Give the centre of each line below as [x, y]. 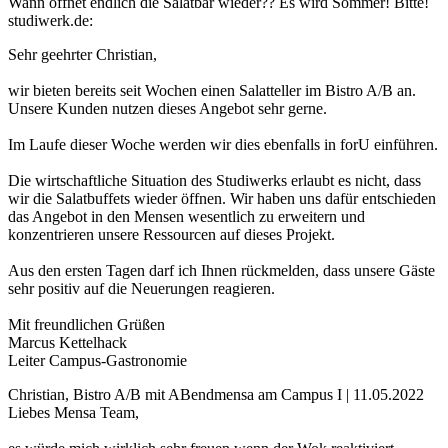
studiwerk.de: [50, 21]
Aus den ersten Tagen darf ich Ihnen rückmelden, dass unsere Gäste [221, 271]
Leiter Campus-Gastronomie [97, 361]
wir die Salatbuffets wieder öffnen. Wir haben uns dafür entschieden [222, 199]
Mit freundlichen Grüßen [86, 325]
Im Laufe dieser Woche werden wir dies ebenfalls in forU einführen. [223, 145]
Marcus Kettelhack [67, 343]
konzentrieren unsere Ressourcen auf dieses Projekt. [171, 235]
